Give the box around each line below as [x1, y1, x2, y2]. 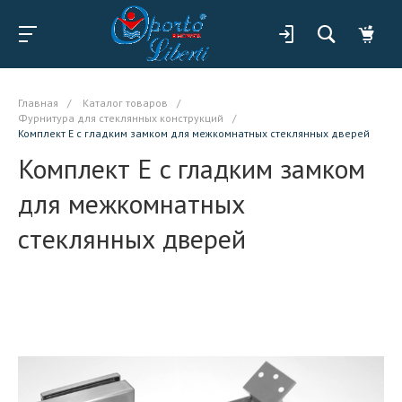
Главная [18, 96, 58, 109]
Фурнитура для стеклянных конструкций [18, 111, 223, 125]
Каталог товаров [83, 96, 168, 109]
